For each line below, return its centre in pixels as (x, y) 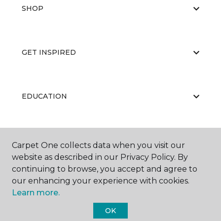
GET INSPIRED (49, 52)
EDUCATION (44, 96)
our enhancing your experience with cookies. (101, 181)
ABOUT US (41, 140)
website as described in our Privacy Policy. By (100, 157)
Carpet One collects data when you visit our (98, 145)
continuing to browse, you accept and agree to (105, 169)
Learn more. (36, 193)
